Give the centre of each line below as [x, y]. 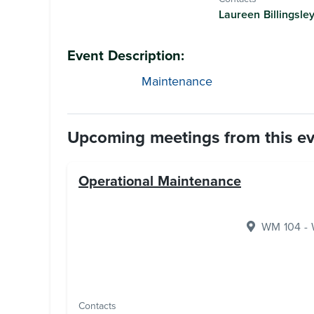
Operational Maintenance [160, 182]
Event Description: [126, 56]
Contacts [97, 306]
